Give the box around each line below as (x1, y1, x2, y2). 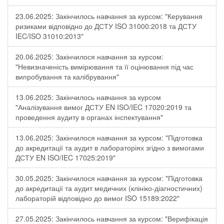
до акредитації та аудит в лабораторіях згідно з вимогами (15, 142, 204, 152)
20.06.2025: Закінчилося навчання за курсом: (15, 51, 163, 61)
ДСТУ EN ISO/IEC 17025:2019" (15, 152, 115, 162)
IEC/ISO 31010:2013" (15, 31, 83, 41)
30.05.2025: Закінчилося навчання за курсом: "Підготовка (15, 173, 202, 183)
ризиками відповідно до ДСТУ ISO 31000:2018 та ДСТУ (15, 21, 196, 31)
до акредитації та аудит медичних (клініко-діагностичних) (15, 183, 202, 193)
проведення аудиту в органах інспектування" (15, 112, 163, 122)
